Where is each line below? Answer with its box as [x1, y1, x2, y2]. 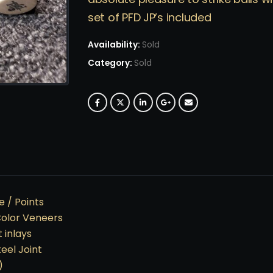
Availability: [88, 38, 142, 51]
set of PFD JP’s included [88, 10, 211, 26]
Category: [88, 57, 134, 69]
